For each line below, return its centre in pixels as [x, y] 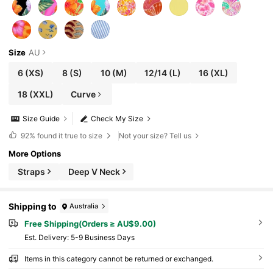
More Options [35, 153]
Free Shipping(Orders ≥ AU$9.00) [90, 224]
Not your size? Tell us [155, 135]
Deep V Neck [94, 172]
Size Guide [41, 119]
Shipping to [33, 206]
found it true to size [69, 135]
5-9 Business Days [102, 237]
